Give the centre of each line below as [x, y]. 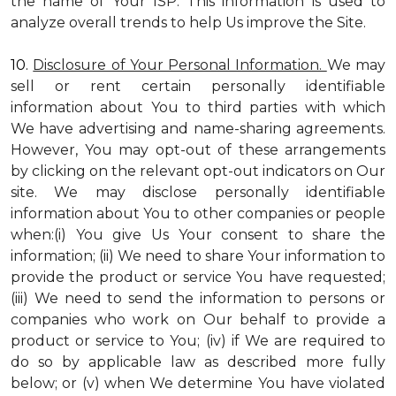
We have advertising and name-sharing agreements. [198, 129]
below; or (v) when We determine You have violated [198, 383]
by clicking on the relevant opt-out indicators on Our [198, 171]
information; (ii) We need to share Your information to [198, 256]
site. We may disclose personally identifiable [198, 192]
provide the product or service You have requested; [198, 277]
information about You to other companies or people [198, 213]
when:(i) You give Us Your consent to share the [198, 235]
